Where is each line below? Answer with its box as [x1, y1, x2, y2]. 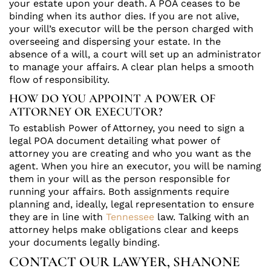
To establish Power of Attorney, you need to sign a [9, 122, 244, 134]
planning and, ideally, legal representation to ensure [9, 198, 254, 211]
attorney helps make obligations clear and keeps [9, 224, 238, 236]
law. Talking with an [154, 211, 249, 223]
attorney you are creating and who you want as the [9, 148, 251, 160]
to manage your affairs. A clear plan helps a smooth [9, 61, 254, 73]
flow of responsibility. [9, 74, 109, 86]
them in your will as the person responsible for [9, 173, 230, 185]
